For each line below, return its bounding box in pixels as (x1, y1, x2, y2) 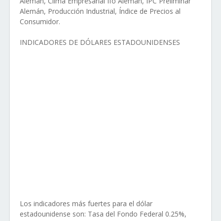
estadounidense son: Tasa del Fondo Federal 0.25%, (20, 209, 186, 219)
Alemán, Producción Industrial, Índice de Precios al (20, 6, 181, 16)
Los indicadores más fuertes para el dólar (20, 199, 152, 208)
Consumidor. (20, 17, 60, 26)
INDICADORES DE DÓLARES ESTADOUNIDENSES (20, 37, 180, 47)
